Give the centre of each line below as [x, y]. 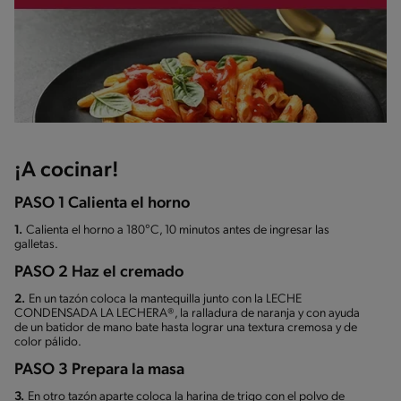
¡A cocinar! [67, 171]
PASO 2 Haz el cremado [99, 273]
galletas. [36, 245]
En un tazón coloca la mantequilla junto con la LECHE [165, 300]
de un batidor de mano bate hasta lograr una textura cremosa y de [186, 328]
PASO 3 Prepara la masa [99, 371]
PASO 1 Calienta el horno [102, 204]
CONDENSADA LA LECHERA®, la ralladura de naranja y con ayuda [187, 314]
